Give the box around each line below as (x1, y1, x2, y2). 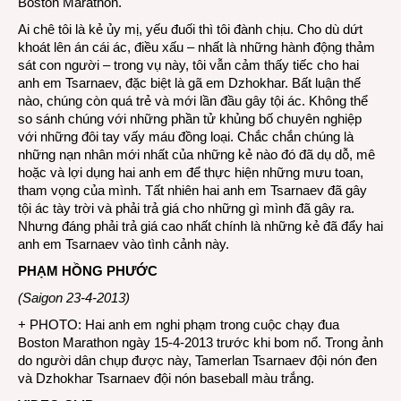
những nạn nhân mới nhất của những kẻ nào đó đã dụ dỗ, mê (18, 147, 375, 162)
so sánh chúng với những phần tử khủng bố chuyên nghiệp (18, 111, 362, 126)
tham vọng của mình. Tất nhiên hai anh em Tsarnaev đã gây (18, 183, 367, 198)
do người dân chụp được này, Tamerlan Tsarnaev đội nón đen (18, 353, 377, 368)
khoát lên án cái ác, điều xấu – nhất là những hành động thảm (18, 39, 375, 55)
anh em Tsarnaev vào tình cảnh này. (18, 236, 229, 252)
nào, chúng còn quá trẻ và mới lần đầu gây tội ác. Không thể (18, 93, 368, 108)
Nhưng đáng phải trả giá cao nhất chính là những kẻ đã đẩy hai (18, 218, 383, 234)
